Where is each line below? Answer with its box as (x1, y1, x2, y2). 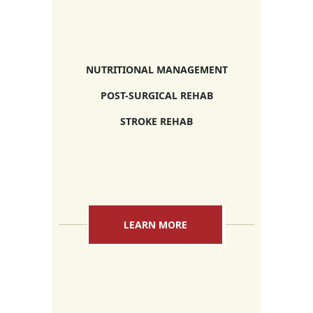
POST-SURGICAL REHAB (100, 89, 213, 103)
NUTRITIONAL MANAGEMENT (85, 63, 228, 77)
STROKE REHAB (120, 115, 193, 129)
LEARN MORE (124, 218, 187, 232)
